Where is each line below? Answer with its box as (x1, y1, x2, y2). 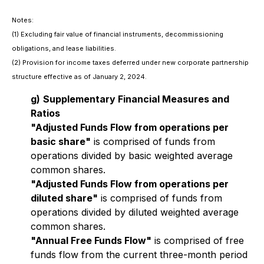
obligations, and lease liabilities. (12, 44, 116, 52)
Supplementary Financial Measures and (43, 93, 229, 105)
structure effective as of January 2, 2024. (12, 72, 147, 81)
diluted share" (31, 192, 98, 204)
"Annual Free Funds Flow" (31, 235, 151, 246)
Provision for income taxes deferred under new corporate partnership (22, 58, 249, 67)
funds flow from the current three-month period (31, 249, 247, 260)
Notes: (12, 16, 34, 24)
